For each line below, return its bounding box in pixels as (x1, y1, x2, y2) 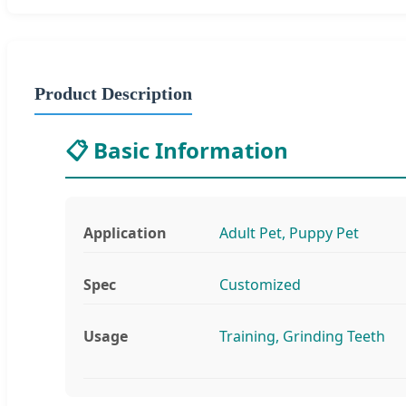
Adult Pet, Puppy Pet (219, 222, 359, 243)
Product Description (34, 82, 192, 103)
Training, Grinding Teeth (219, 325, 385, 346)
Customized (219, 274, 301, 295)
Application (83, 222, 167, 243)
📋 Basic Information (65, 134, 288, 165)
